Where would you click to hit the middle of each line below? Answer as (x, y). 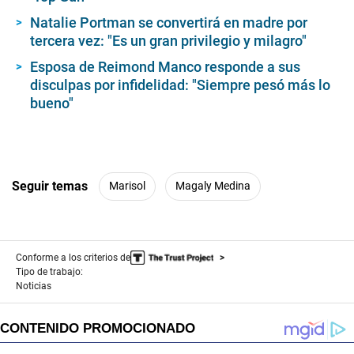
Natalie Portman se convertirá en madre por (169, 22)
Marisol (127, 186)
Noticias (34, 286)
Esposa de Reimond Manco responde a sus (165, 66)
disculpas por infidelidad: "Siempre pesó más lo (180, 85)
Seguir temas (50, 186)
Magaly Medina (213, 186)
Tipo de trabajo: (49, 271)
